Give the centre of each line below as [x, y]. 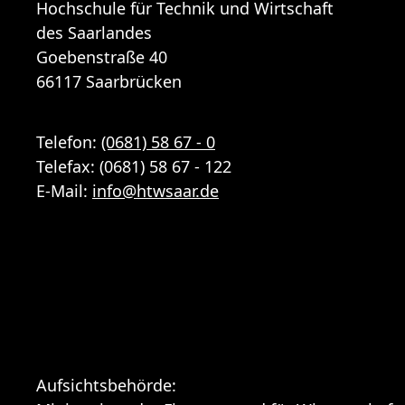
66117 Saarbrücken [109, 81]
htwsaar [166, 190]
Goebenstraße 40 [102, 57]
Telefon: [69, 141]
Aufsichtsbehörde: [106, 385]
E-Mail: [64, 190]
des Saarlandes [94, 32]
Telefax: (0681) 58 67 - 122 [134, 166]
